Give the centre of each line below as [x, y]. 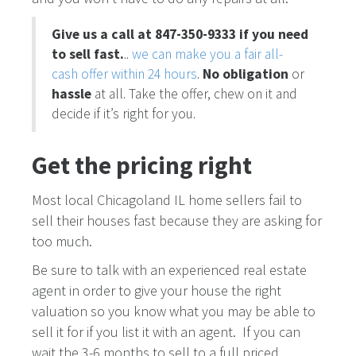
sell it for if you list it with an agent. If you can [166, 332]
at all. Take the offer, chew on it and [194, 94]
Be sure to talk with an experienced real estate [169, 270]
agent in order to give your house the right [157, 291]
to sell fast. [88, 54]
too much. [62, 242]
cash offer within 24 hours [124, 74]
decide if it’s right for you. [124, 114]
